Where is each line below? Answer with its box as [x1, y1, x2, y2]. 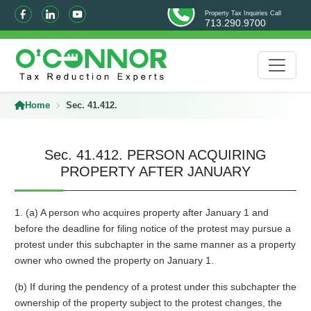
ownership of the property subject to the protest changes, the [14, 297, 282, 308]
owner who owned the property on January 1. [14, 255, 214, 266]
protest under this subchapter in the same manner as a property [14, 239, 296, 250]
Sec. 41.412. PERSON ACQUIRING [44, 147, 267, 162]
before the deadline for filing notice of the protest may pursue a [14, 223, 291, 234]
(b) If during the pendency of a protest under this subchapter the [14, 281, 296, 292]
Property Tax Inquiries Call [205, 10, 282, 17]
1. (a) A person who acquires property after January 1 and [14, 207, 269, 218]
